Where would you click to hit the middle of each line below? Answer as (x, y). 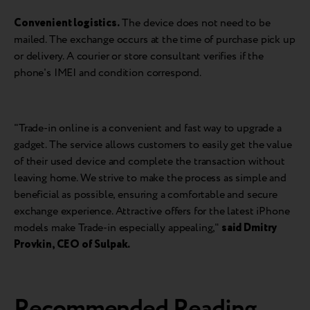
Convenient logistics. (67, 23)
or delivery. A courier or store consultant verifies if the (139, 56)
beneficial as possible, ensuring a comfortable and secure (146, 194)
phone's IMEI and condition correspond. (108, 73)
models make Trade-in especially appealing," (118, 228)
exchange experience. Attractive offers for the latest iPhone (152, 211)
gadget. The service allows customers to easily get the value (153, 145)
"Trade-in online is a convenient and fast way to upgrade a (148, 128)
